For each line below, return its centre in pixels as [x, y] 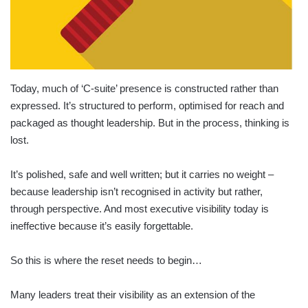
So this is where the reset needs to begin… [106, 260]
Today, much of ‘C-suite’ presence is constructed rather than [144, 88]
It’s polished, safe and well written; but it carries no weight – [142, 174]
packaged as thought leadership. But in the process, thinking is [150, 122]
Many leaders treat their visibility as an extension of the [133, 294]
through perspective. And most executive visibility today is [140, 208]
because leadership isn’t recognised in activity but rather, [136, 191]
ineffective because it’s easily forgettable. [102, 225]
